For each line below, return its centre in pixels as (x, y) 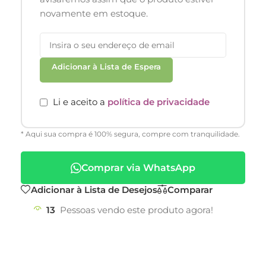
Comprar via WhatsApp (138, 168)
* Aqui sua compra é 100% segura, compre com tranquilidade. (130, 134)
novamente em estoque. (94, 13)
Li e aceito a (80, 102)
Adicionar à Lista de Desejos (94, 189)
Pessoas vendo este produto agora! (137, 210)
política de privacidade (159, 102)
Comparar (190, 189)
